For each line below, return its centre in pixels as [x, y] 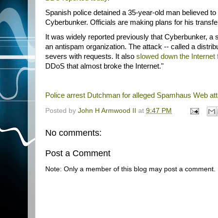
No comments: [73, 133]
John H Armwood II [107, 111]
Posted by [62, 111]
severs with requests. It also [90, 56]
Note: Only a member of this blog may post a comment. [130, 169]
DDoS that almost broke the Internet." [104, 66]
